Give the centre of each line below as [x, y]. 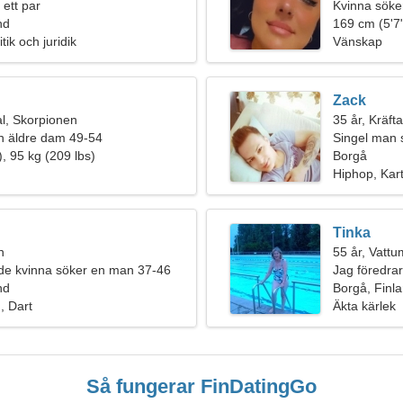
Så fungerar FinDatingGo [201, 386]
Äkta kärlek [364, 306]
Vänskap [358, 41]
